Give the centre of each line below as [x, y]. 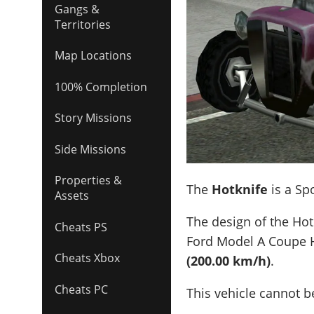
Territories [83, 24]
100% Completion [101, 87]
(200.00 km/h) [229, 260]
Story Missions [93, 118]
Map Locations [93, 56]
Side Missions [90, 149]
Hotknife [240, 189]
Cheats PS [81, 227]
